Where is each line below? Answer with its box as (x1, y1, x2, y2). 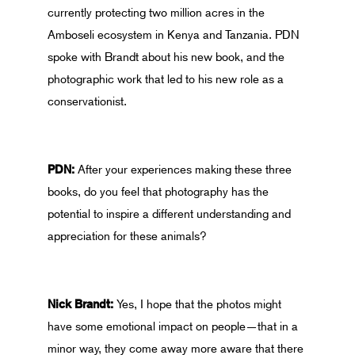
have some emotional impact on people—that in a (48, 319, 298, 334)
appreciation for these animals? (48, 229, 207, 243)
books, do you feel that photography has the (48, 185, 269, 199)
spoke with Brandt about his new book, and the (48, 50, 284, 64)
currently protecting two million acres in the (48, 6, 265, 20)
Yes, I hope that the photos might (116, 297, 281, 311)
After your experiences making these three (78, 162, 292, 177)
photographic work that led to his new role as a (48, 72, 284, 86)
